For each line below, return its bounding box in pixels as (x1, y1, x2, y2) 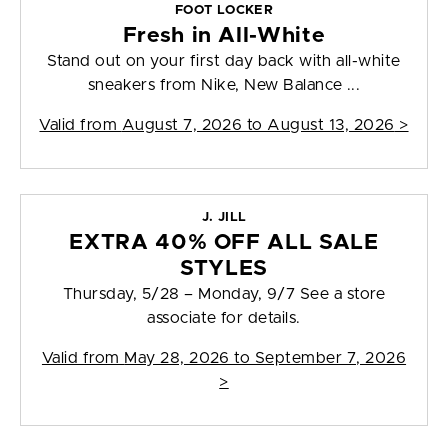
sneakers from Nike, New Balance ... (87, 77, 361, 94)
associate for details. (147, 310, 301, 327)
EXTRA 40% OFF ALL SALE (69, 232, 379, 254)
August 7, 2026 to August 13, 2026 (121, 117, 395, 134)
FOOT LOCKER (174, 4, 274, 18)
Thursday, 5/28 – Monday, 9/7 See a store (62, 286, 386, 303)
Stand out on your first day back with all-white (47, 53, 401, 70)
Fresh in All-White (122, 25, 326, 47)
